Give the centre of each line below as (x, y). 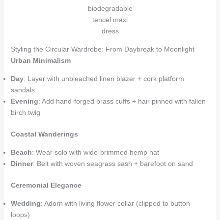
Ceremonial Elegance (46, 185)
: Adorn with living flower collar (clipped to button (115, 203)
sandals (23, 90)
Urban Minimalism (41, 60)
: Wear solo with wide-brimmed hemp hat (95, 152)
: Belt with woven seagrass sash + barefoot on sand (113, 164)
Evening (24, 101)
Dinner (22, 164)
